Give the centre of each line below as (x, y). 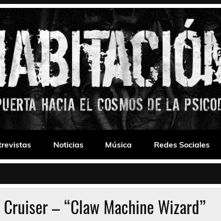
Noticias (68, 145)
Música (119, 145)
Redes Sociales (182, 145)
